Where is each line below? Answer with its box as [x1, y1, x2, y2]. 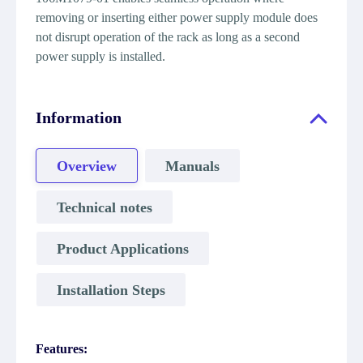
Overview [57, 157, 117, 174]
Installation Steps [57, 281, 165, 298]
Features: [36, 342, 88, 356]
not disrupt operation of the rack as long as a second [36, 30, 300, 44]
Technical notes [57, 199, 152, 216]
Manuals [165, 157, 220, 174]
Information [36, 109, 122, 126]
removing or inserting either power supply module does [36, 11, 318, 24]
